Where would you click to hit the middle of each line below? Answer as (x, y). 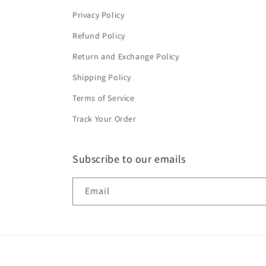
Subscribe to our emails (129, 159)
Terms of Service (104, 98)
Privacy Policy (99, 15)
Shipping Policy (102, 77)
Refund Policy (99, 36)
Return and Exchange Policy (126, 56)
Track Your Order (104, 119)
